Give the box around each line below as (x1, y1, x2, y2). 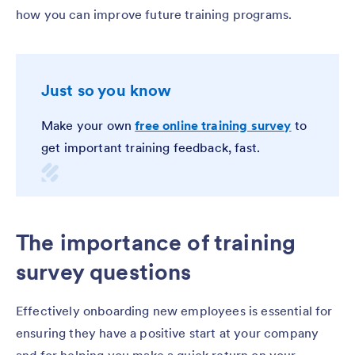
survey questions (16, 257, 192, 286)
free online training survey (135, 116, 292, 133)
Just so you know (41, 79, 172, 101)
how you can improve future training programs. (16, 6, 292, 22)
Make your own (41, 116, 136, 133)
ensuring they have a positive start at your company (16, 324, 319, 341)
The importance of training (16, 227, 296, 257)
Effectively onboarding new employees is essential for (16, 302, 333, 319)
